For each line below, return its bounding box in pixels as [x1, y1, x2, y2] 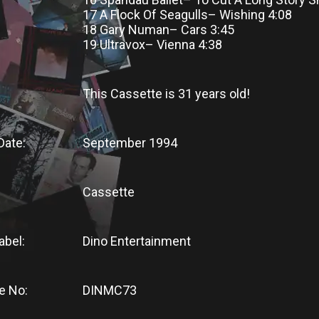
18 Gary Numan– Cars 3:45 [83, 22, 234, 37]
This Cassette [83, 86, 162, 101]
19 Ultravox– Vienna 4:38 [83, 37, 222, 52]
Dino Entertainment [83, 234, 197, 249]
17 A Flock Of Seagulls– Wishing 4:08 [83, 7, 292, 22]
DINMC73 [83, 283, 137, 298]
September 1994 [83, 135, 177, 150]
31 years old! [178, 86, 250, 101]
